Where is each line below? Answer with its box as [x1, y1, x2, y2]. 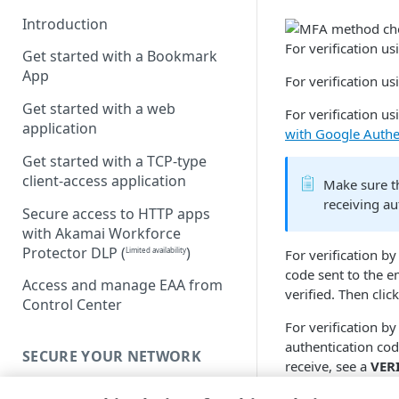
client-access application [22, 170, 186, 191]
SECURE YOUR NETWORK [22, 346, 202, 367]
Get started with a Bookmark [22, 46, 217, 67]
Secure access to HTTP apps [22, 203, 210, 224]
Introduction [22, 13, 108, 34]
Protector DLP [22, 242, 121, 263]
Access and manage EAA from [22, 275, 223, 296]
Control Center [22, 295, 122, 315]
